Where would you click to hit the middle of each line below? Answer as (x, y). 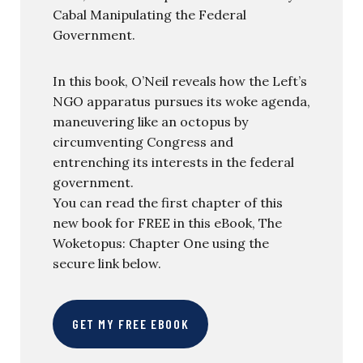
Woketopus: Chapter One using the (161, 243)
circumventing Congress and (143, 142)
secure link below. (107, 263)
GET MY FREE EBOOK (131, 324)
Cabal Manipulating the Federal (149, 15)
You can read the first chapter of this (168, 203)
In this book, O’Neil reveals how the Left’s (180, 81)
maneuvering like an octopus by (150, 122)
